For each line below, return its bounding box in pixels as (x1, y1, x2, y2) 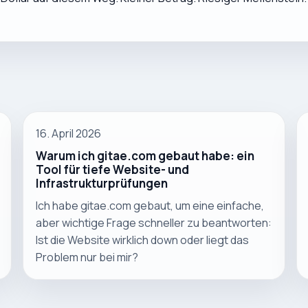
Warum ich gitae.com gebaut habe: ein (36, 148, 255, 164)
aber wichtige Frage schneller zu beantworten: (36, 215, 272, 231)
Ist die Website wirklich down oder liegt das (36, 232, 250, 248)
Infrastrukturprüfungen (36, 175, 168, 192)
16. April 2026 (36, 125, 102, 141)
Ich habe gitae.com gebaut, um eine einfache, (36, 198, 265, 214)
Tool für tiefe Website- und (36, 162, 190, 178)
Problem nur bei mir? (36, 250, 139, 265)
